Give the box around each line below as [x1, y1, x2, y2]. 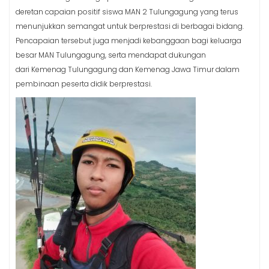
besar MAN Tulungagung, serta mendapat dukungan [16, 50, 206, 60]
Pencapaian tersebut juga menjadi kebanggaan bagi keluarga [16, 35, 241, 46]
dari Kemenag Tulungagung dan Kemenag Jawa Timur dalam [16, 64, 240, 74]
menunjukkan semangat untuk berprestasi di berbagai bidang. [16, 21, 244, 31]
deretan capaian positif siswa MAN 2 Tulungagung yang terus [16, 7, 238, 17]
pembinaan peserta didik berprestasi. [16, 79, 152, 89]
